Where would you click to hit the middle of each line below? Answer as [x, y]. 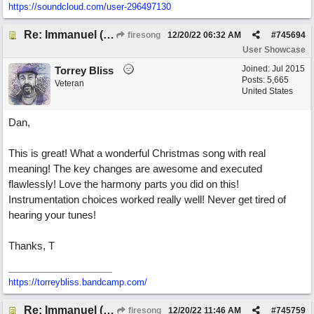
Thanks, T [32, 246]
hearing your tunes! [52, 215]
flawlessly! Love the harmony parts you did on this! [124, 184]
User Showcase [274, 50]
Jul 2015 [288, 69]
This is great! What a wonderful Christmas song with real [137, 153]
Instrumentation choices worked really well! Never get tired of [147, 199]
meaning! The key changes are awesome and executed [135, 169]
